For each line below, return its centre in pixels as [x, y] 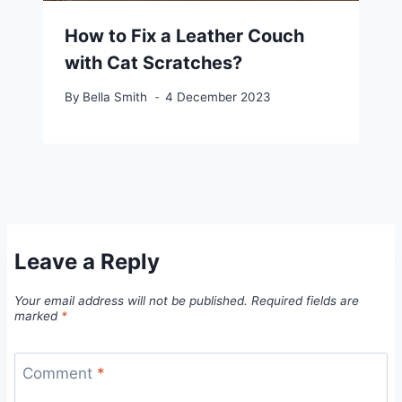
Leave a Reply [87, 261]
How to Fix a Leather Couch [184, 35]
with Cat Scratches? [153, 62]
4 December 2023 [218, 97]
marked [38, 316]
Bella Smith [115, 97]
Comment [59, 373]
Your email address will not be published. [131, 301]
